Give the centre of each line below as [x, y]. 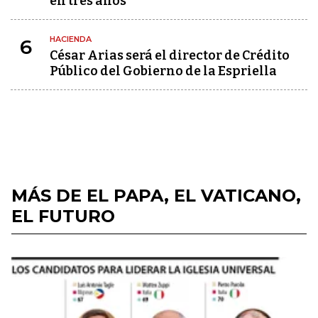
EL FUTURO [63, 216]
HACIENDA [71, 39]
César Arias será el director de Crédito [170, 56]
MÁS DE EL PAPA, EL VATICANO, [156, 196]
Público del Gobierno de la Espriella [163, 71]
